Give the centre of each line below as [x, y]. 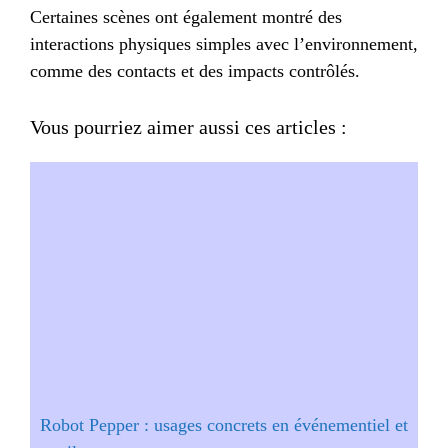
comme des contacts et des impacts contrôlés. [195, 70]
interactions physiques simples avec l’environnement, [224, 43]
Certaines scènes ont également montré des [186, 16]
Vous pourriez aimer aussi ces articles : [188, 126]
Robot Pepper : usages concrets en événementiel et [224, 424]
